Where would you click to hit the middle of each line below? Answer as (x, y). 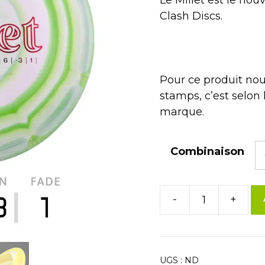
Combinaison (207, 151)
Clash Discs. (191, 16)
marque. (182, 112)
